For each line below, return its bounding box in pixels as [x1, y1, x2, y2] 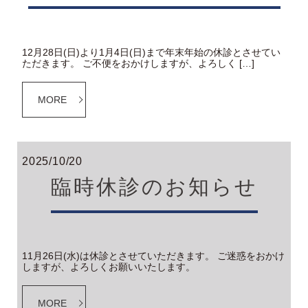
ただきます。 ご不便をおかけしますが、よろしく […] [22, 57, 254, 69]
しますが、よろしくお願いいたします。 [22, 261, 195, 273]
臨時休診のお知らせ [50, 175, 258, 198]
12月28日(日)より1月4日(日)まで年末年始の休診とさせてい [22, 46, 280, 58]
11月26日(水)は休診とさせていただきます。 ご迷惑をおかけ [22, 250, 285, 262]
